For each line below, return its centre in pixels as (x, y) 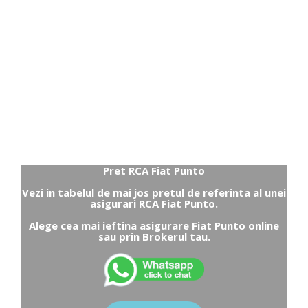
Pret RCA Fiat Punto (154, 170)
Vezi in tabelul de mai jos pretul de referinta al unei (154, 192)
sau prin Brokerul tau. (154, 236)
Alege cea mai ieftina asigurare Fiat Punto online (154, 225)
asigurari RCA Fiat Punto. (154, 203)
